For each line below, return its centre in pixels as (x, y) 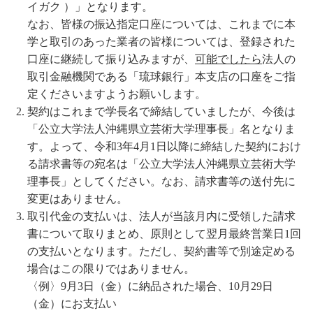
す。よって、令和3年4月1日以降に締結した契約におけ (164, 147)
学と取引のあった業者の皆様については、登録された (161, 42)
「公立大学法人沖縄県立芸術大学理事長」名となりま (161, 129)
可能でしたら (228, 59)
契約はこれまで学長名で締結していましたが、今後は (161, 112)
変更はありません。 (78, 199)
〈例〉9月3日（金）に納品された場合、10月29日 (150, 286)
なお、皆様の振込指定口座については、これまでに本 (161, 24)
